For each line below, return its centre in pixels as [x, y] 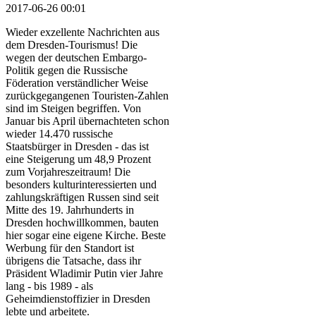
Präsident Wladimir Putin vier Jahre [84, 273]
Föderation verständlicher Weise [77, 83]
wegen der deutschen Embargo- [76, 57]
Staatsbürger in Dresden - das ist [77, 146]
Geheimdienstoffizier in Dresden [78, 298]
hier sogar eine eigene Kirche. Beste [86, 235]
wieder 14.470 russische [59, 133]
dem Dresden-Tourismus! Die [72, 44]
